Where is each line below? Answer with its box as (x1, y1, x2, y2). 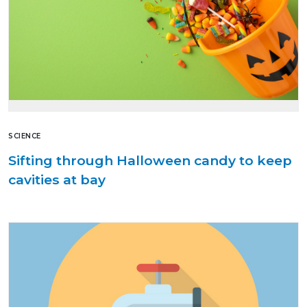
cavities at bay (8, 171, 106, 188)
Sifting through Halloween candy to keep (8, 151, 292, 169)
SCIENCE (8, 131, 41, 140)
